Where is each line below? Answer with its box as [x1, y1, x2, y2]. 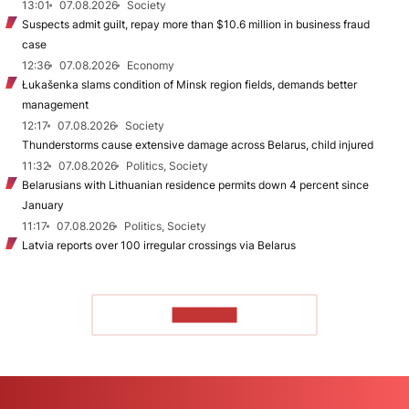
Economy [127, 58, 174, 72]
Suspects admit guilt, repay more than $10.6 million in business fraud [22, 16, 370, 31]
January [22, 197, 64, 212]
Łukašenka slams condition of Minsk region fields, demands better [22, 77, 357, 91]
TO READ [172, 307, 237, 323]
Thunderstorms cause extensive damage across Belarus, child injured [22, 137, 373, 152]
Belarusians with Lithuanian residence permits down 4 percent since [22, 177, 369, 192]
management [22, 97, 89, 111]
